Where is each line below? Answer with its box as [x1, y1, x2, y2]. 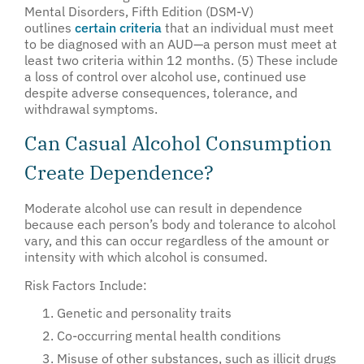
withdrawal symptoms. [24, 100, 158, 117]
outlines [24, 19, 75, 36]
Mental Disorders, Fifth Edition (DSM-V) [24, 2, 253, 19]
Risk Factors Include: [24, 276, 147, 293]
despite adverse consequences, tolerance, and [24, 84, 297, 101]
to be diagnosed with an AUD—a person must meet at [24, 35, 337, 52]
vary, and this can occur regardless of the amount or [24, 232, 329, 249]
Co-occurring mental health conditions [57, 327, 281, 344]
